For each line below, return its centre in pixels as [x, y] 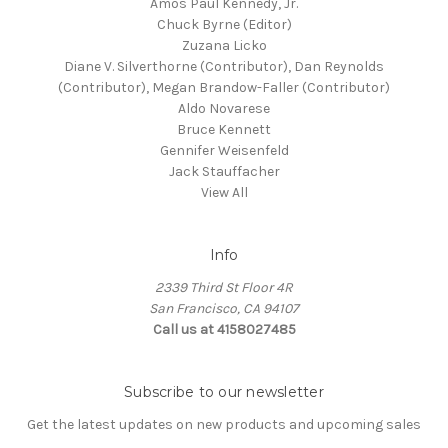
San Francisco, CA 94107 [224, 309]
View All [224, 193]
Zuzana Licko [224, 46]
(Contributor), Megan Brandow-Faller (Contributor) [224, 88]
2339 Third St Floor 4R [224, 288]
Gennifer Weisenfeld [224, 151]
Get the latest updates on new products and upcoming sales [224, 425]
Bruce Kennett [224, 130]
